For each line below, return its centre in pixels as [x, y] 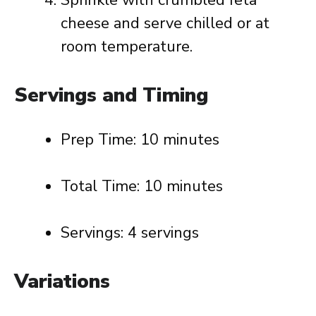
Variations [62, 281]
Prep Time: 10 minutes [140, 140]
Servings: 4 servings [130, 233]
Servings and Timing [111, 95]
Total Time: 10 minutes [142, 186]
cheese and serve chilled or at [165, 23]
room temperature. [127, 47]
